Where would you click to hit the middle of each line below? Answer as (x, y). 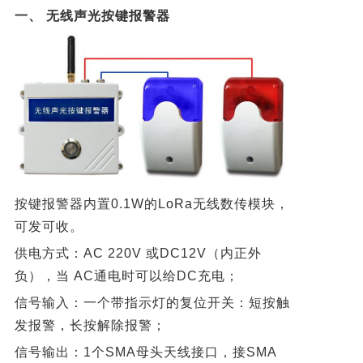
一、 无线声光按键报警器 (92, 16)
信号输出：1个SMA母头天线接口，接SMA (145, 352)
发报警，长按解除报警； (90, 326)
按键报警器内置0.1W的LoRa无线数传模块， (152, 204)
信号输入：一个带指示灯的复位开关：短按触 (152, 303)
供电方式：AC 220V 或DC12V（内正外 (138, 254)
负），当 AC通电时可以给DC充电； (126, 276)
